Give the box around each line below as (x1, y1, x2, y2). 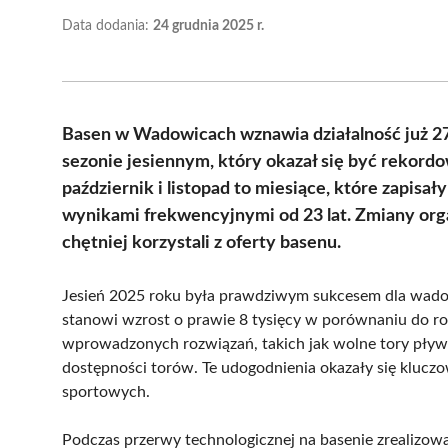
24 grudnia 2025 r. (153, 18, 264, 33)
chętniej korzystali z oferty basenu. (62, 233, 341, 252)
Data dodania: (62, 18, 153, 33)
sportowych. (62, 383, 150, 400)
